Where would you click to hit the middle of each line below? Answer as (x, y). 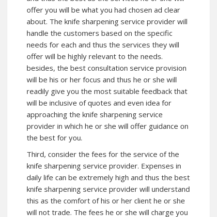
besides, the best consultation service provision (107, 68)
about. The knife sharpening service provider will (107, 22)
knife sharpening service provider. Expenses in (104, 166)
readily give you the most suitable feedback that (107, 91)
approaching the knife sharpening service (95, 115)
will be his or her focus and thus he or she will (102, 80)
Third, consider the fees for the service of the (103, 154)
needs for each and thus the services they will (103, 45)
